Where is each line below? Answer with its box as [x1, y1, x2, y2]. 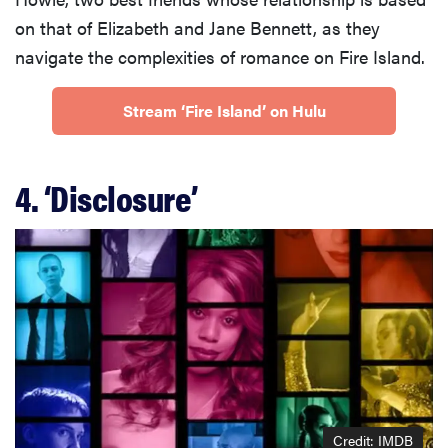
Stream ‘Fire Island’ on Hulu [122, 98, 326, 122]
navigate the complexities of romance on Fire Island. [15, 43, 425, 69]
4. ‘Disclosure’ [15, 170, 198, 223]
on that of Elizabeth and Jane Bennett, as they [15, 14, 380, 40]
